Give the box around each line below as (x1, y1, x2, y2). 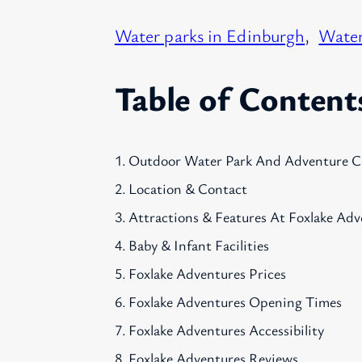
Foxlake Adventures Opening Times (128, 292, 343, 312)
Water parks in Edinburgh (114, 23, 305, 47)
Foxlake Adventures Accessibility (128, 320, 325, 340)
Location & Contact (128, 179, 248, 199)
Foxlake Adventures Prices (128, 263, 287, 284)
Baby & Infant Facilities (128, 235, 270, 255)
